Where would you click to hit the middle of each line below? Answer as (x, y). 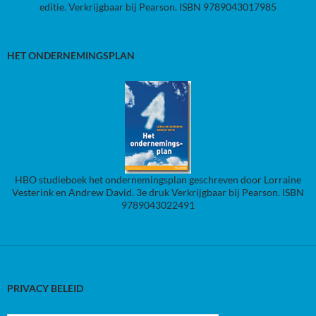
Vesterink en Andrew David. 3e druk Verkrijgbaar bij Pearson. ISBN (158, 192)
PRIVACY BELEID (45, 288)
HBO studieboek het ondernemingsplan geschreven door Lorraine (158, 179)
